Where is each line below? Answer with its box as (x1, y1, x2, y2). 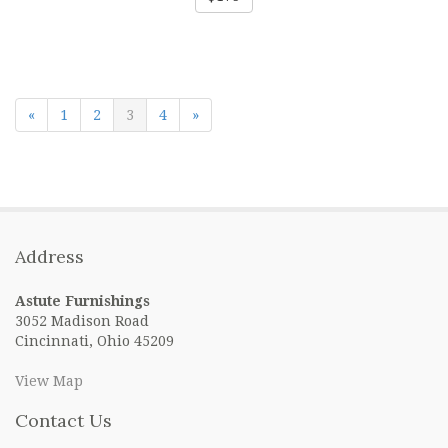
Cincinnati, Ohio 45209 (15, 333, 174, 349)
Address (15, 245, 84, 268)
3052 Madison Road (15, 313, 149, 329)
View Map (15, 373, 83, 389)
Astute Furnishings (15, 293, 150, 309)
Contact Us (15, 409, 112, 432)
